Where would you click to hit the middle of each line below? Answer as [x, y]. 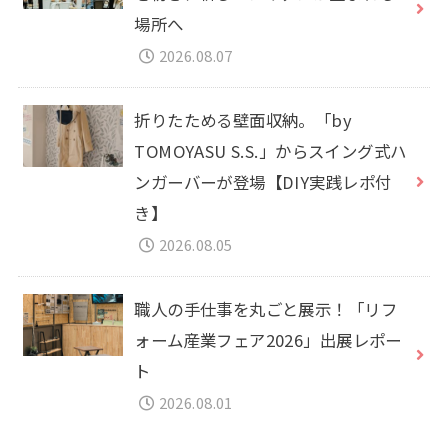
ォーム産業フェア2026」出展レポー [268, 339]
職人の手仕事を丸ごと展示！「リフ [265, 308]
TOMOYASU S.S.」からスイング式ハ [270, 150]
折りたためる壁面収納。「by [243, 119]
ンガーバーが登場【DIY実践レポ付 [263, 181]
